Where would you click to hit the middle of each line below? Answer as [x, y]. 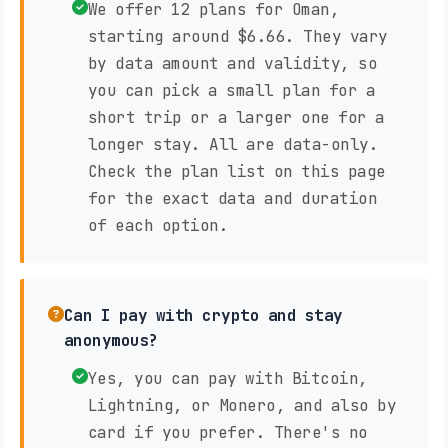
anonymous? [111, 340]
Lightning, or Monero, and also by [241, 405]
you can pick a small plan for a [231, 90]
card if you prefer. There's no [227, 432]
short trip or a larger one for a [236, 117]
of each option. [157, 225]
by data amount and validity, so [232, 63]
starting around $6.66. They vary [237, 36]
